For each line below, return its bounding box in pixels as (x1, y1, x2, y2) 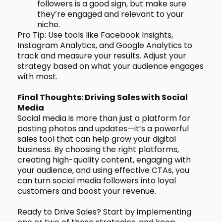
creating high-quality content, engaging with (17, 154, 191, 166)
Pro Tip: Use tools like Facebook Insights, (17, 29, 173, 41)
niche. (37, 19, 60, 31)
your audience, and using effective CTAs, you (17, 165, 189, 176)
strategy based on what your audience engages (17, 60, 204, 72)
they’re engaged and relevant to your (37, 8, 184, 20)
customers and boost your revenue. (17, 185, 156, 197)
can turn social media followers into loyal (17, 175, 176, 187)
